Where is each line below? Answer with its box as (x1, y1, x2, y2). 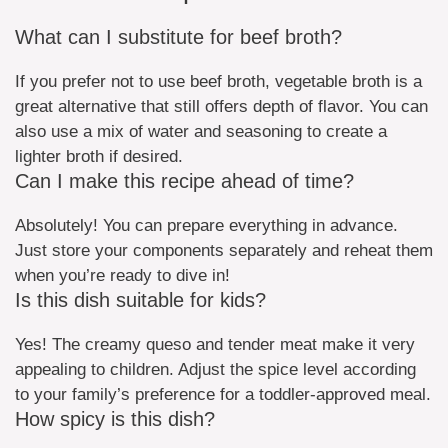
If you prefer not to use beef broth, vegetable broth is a (15, 71, 422, 91)
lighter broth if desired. (15, 146, 183, 166)
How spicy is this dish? (15, 407, 215, 430)
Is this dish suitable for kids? (15, 288, 266, 311)
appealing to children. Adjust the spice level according (15, 359, 416, 379)
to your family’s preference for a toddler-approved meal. (15, 384, 431, 404)
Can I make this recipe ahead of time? (15, 169, 354, 192)
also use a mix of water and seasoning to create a (15, 121, 387, 141)
